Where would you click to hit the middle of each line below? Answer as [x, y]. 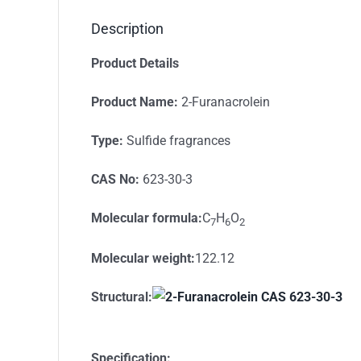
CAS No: [116, 179]
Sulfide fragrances [176, 140]
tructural [123, 297]
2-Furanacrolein [224, 102]
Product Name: [134, 102]
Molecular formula [144, 218]
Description [127, 28]
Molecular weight [141, 258]
